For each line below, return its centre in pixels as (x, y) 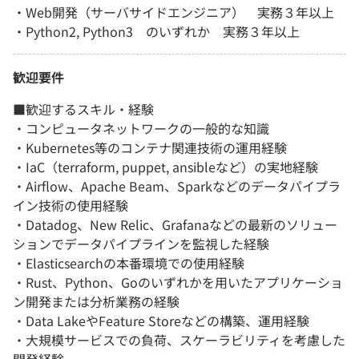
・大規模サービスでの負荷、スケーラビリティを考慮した (179, 340)
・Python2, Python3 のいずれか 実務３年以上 (156, 32)
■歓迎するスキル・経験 (83, 109)
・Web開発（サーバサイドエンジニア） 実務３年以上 (173, 12)
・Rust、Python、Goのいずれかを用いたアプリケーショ (178, 282)
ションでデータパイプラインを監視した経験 (141, 244)
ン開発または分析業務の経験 (96, 302)
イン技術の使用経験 (71, 206)
